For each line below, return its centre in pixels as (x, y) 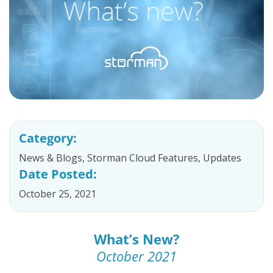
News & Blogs (51, 158)
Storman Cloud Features (143, 158)
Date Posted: (58, 174)
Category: (48, 138)
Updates (222, 158)
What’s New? (136, 239)
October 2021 (136, 256)
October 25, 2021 (58, 194)
